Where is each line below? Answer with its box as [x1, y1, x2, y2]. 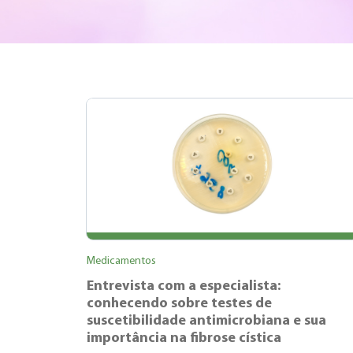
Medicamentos [87, 255, 156, 267]
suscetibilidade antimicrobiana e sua [87, 313, 326, 329]
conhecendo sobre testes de [87, 295, 272, 311]
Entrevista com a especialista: [87, 278, 281, 294]
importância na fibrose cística [87, 330, 281, 346]
